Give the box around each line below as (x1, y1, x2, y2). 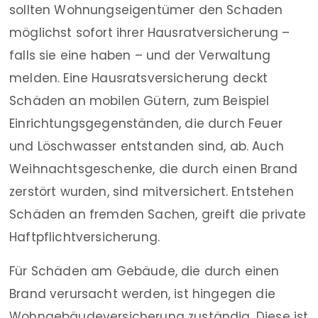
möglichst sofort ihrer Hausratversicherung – (9, 24, 290, 42)
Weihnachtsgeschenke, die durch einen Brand (9, 160, 298, 178)
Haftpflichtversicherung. (9, 229, 160, 246)
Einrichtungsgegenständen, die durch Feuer (9, 115, 283, 133)
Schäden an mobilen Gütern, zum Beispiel (9, 92, 270, 110)
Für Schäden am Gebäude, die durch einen (9, 263, 280, 280)
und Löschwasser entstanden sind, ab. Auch (9, 138, 284, 155)
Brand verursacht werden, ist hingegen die (9, 285, 275, 303)
